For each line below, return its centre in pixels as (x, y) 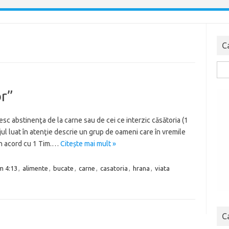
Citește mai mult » (88, 144)
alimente (35, 168)
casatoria (114, 168)
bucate (63, 168)
